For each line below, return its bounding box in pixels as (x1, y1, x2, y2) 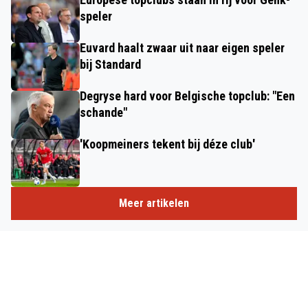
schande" (80, 104, 127, 120)
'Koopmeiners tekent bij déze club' (80, 136, 255, 151)
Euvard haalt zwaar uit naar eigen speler (80, 40, 285, 55)
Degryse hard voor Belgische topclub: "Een (80, 88, 295, 103)
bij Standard (80, 56, 141, 71)
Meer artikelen (119, 196, 189, 210)
